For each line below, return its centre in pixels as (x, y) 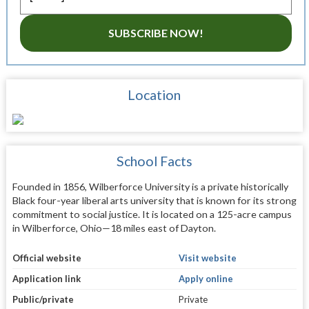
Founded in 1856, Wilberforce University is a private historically (150, 187)
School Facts (154, 161)
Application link (46, 278)
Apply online (206, 278)
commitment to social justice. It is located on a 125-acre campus (152, 215)
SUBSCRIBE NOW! (156, 32)
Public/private (43, 299)
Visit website (207, 258)
